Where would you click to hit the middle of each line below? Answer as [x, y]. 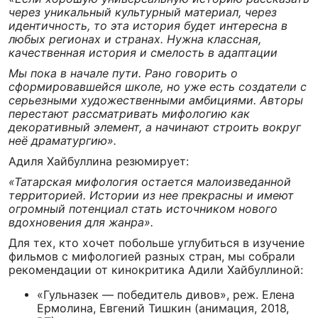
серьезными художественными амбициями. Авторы [156, 100]
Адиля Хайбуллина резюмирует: [100, 161]
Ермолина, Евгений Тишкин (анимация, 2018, [163, 308]
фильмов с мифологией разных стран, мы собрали [152, 256]
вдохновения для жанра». [81, 222]
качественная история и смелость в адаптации [143, 53]
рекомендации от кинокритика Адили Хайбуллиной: [156, 270]
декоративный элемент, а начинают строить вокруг [155, 127]
